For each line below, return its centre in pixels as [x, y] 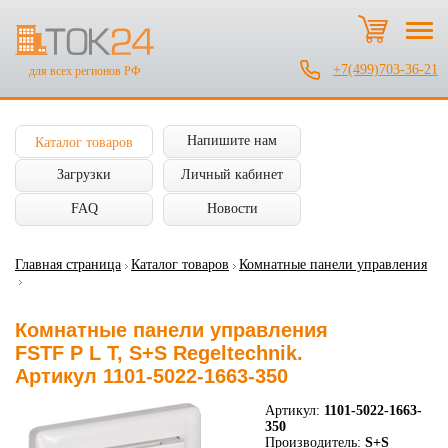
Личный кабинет [232, 174]
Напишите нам [232, 140]
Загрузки [84, 174]
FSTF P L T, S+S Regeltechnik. [159, 353]
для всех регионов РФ [84, 71]
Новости [232, 208]
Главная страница [68, 264]
